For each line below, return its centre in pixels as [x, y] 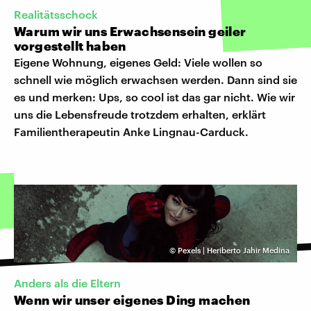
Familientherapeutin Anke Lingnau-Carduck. [131, 131]
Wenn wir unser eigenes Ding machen [132, 300]
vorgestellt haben [70, 45]
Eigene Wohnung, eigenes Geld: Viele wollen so [138, 62]
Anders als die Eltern [67, 283]
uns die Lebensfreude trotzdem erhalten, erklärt [140, 114]
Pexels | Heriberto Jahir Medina [234, 250]
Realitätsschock [56, 14]
